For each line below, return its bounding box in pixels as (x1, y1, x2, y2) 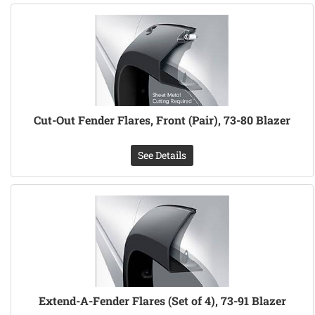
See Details (138, 148, 187, 162)
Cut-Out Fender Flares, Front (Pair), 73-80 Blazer (34, 112, 291, 128)
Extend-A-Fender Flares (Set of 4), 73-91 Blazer (38, 293, 286, 309)
